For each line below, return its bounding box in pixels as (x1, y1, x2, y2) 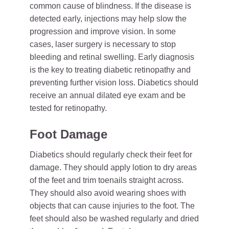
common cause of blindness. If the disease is (30, 2, 191, 10)
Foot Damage (30, 127, 107, 141)
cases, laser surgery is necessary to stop (30, 40, 176, 49)
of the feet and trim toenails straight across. (30, 176, 184, 185)
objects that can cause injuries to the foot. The (30, 201, 195, 210)
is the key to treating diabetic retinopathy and (30, 65, 191, 74)
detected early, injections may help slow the (30, 14, 187, 23)
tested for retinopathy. (30, 104, 107, 112)
